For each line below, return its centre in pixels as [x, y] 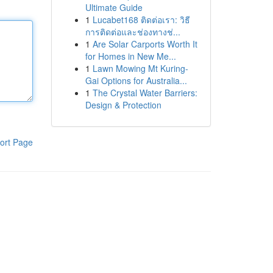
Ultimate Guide [114, 7]
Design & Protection [123, 105]
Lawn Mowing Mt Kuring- [140, 68]
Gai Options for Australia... [136, 80]
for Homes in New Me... [130, 56]
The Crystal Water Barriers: [145, 93]
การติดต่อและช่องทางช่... [133, 32]
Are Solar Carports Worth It [145, 44]
